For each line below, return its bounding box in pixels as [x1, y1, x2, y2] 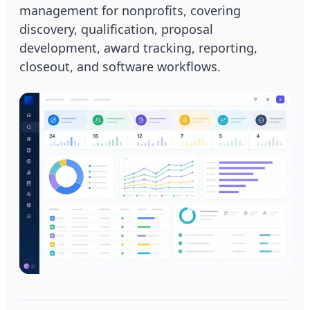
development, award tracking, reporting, [19, 39, 257, 56]
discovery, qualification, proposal [19, 21, 213, 37]
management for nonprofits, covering [19, 2, 241, 19]
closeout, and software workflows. [19, 58, 221, 75]
